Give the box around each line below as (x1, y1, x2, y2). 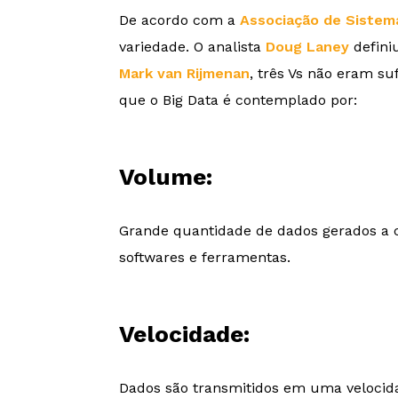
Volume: (119, 163, 213, 190)
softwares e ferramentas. (119, 248, 291, 266)
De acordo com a (119, 11, 241, 28)
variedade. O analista (119, 37, 267, 55)
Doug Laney (266, 37, 350, 55)
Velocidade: (119, 320, 251, 347)
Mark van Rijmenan (119, 64, 251, 82)
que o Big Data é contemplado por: (119, 91, 358, 108)
